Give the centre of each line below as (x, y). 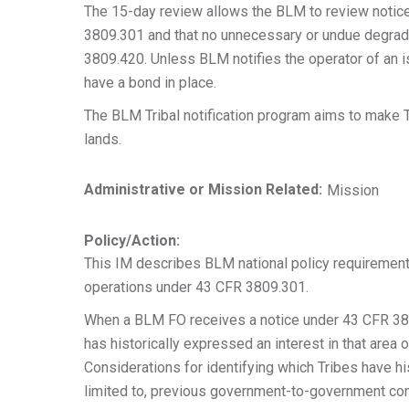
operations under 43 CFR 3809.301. (196, 287)
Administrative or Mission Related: (203, 189)
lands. (103, 139)
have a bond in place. (154, 83)
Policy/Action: (132, 241)
